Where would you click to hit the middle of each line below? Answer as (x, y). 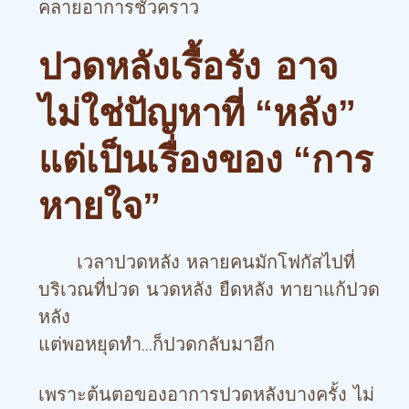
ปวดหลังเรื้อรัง (150, 67)
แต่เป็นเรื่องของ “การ (205, 160)
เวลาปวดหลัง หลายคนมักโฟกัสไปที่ (197, 262)
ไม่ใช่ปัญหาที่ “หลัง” (197, 113)
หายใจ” (100, 206)
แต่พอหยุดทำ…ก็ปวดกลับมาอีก (157, 344)
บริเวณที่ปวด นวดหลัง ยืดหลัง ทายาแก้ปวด (209, 289)
